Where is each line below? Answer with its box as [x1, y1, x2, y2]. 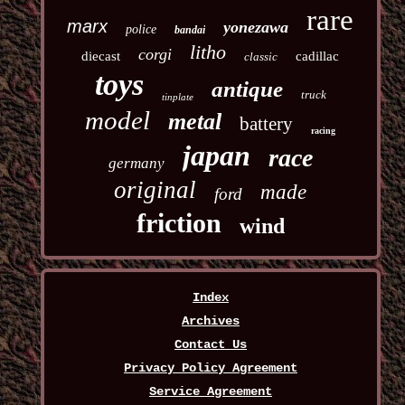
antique [211, 77, 283, 102]
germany [108, 155, 165, 173]
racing [311, 126, 336, 137]
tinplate [161, 91, 193, 103]
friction [136, 208, 221, 239]
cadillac [296, 49, 340, 64]
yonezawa [223, 18, 289, 37]
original [114, 176, 197, 204]
